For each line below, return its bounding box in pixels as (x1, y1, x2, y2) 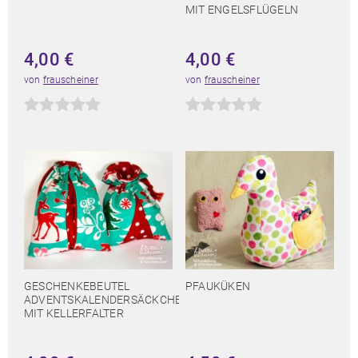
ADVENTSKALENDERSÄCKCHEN (24, 293, 190, 307)
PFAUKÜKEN (185, 280, 251, 293)
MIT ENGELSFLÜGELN (185, 3, 299, 17)
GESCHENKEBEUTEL (24, 280, 130, 293)
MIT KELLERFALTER (24, 307, 124, 320)
